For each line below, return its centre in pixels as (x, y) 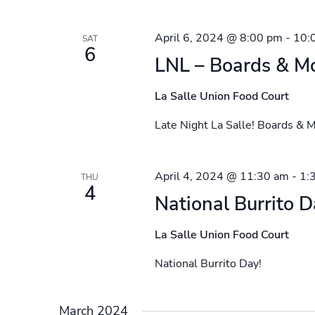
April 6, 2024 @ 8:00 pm (218, 38)
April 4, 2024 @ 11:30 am (221, 176)
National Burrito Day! (208, 264)
